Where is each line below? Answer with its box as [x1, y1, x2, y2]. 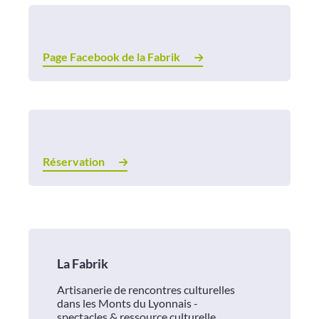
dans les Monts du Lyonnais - [57, 296, 198, 310]
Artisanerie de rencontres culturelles [57, 283, 235, 297]
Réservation [43, 155, 105, 169]
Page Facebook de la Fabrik [43, 50, 180, 64]
